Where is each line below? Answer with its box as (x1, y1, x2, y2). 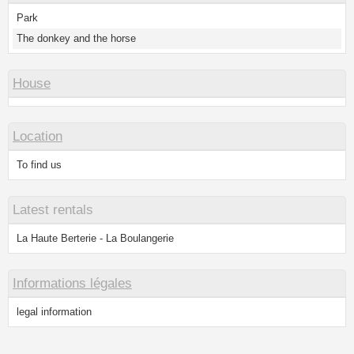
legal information (17, 306, 92, 318)
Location (13, 129, 62, 145)
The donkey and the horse (17, 32, 136, 45)
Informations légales (13, 276, 132, 292)
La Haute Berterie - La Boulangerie (17, 232, 174, 245)
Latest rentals (13, 202, 93, 218)
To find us (17, 159, 62, 171)
